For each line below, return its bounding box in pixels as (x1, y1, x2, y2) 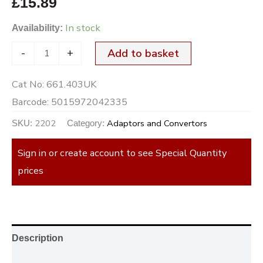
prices (18, 164, 43, 178)
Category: (67, 119, 107, 129)
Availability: (12, 22, 63, 33)
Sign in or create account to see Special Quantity (18, 146, 227, 160)
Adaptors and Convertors (107, 117, 207, 130)
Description (12, 232, 63, 244)
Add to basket (107, 46, 179, 60)
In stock (65, 21, 100, 35)
